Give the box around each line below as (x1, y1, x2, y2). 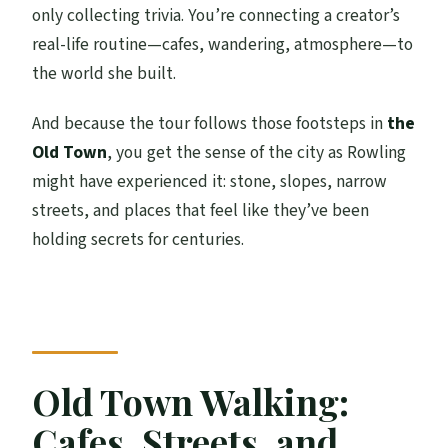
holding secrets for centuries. (32, 226, 245, 252)
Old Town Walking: (32, 377, 350, 426)
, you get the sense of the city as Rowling (107, 139, 407, 165)
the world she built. (32, 60, 177, 86)
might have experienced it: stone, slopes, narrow (32, 168, 388, 194)
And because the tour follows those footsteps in (32, 110, 388, 136)
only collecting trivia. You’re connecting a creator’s (32, 2, 401, 28)
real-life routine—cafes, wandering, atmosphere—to (32, 31, 414, 57)
